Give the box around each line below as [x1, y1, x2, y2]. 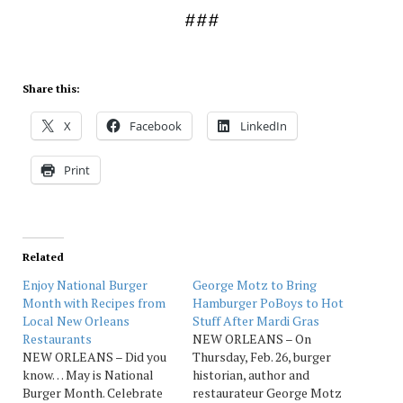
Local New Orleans [22, 311, 130, 329]
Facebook [129, 117, 182, 134]
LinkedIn [239, 117, 287, 134]
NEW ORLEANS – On [193, 329, 311, 347]
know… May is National [22, 365, 154, 383]
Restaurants [22, 329, 92, 347]
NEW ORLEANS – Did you [22, 347, 166, 365]
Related [22, 249, 64, 264]
